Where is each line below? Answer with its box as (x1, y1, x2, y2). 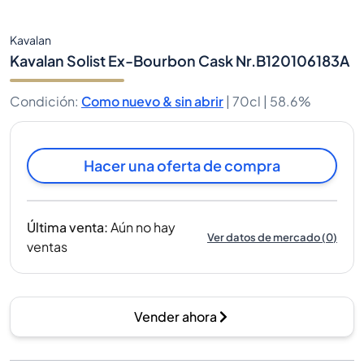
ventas (27, 238, 67, 255)
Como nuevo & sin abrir (81, 93, 223, 110)
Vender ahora (134, 308, 217, 325)
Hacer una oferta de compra (84, 156, 280, 175)
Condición (10, 93, 75, 110)
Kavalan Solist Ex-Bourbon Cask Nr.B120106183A (10, 51, 349, 70)
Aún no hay (110, 219, 175, 236)
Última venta (27, 219, 104, 236)
